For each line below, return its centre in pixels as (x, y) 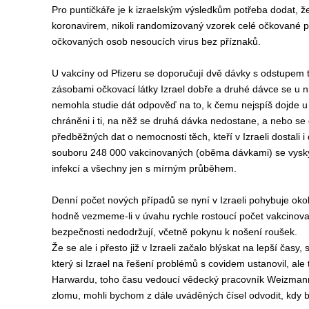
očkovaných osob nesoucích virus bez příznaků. (156, 41)
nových (124, 200)
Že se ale (73, 248)
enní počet (83, 200)
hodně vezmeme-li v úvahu (112, 216)
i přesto (112, 248)
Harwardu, (76, 279)
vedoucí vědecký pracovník (206, 279)
